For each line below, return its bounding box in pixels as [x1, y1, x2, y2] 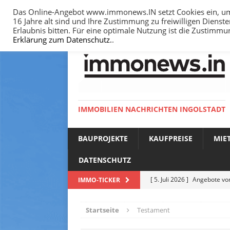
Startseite [86, 205, 119, 215]
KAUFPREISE [149, 133, 193, 143]
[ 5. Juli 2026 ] [150, 175, 190, 184]
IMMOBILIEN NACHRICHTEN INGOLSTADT [78, 104, 225, 114]
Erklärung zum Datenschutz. [13, 34, 112, 45]
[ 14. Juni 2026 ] [150, 210, 196, 219]
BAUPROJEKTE [78, 133, 128, 143]
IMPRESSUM [116, 18, 148, 26]
